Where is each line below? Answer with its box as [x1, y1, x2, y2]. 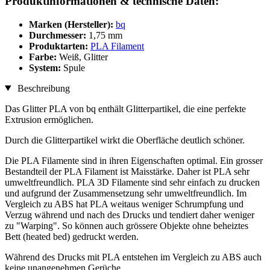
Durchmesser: [29, 30, 89, 40]
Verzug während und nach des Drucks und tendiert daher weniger [5, 209, 254, 220]
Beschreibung [14, 83, 70, 93]
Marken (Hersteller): [29, 19, 113, 30]
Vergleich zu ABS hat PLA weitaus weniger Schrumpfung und [5, 198, 243, 209]
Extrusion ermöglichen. [5, 114, 93, 125]
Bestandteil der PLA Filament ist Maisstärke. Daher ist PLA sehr [5, 166, 250, 177]
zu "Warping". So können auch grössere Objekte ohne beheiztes [5, 220, 248, 231]
